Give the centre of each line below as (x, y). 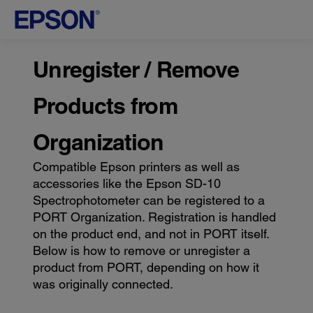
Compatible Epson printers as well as (137, 167)
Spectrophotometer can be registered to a (149, 200)
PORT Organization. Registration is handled (155, 217)
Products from (105, 105)
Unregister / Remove (136, 69)
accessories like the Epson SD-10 (127, 183)
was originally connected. (103, 284)
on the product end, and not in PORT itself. (151, 234)
